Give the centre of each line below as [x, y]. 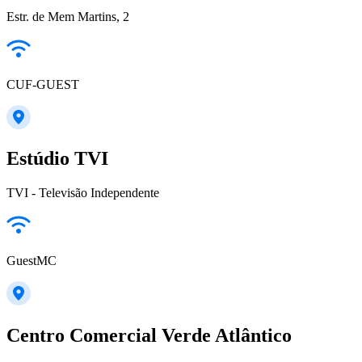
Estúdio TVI [57, 159]
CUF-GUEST [43, 84]
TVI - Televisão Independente [83, 193]
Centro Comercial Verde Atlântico [149, 336]
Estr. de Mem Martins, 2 [68, 16]
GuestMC [32, 261]
